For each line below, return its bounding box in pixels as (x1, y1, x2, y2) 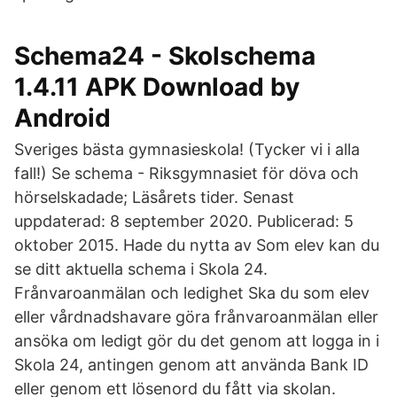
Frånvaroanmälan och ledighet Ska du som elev (14, 284, 370, 302)
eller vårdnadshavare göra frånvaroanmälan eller (14, 307, 378, 326)
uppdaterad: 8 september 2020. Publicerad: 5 (14, 212, 354, 230)
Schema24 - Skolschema (14, 41, 315, 71)
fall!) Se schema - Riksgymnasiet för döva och (14, 164, 359, 183)
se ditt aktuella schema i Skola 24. (14, 260, 268, 278)
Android (14, 103, 111, 133)
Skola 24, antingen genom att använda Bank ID (14, 355, 369, 374)
